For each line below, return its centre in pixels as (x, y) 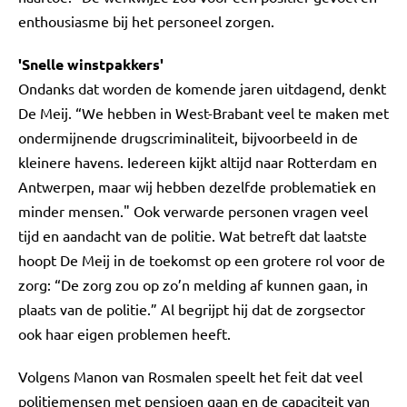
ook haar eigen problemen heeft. (124, 333)
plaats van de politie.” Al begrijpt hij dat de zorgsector (192, 309)
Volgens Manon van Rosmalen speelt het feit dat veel (190, 376)
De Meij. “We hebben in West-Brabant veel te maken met (203, 113)
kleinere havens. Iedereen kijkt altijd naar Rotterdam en (198, 162)
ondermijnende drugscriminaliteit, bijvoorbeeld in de (188, 137)
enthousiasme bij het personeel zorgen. (146, 21)
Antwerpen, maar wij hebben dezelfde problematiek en (197, 186)
